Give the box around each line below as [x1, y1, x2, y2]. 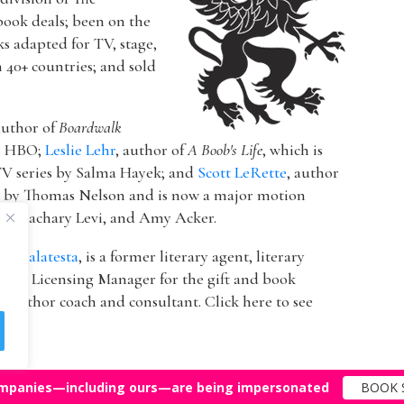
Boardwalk [59, 118, 122, 139]
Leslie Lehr [45, 141, 116, 161]
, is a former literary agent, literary [78, 247, 306, 268]
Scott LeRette [197, 163, 288, 184]
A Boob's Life [188, 141, 263, 161]
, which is [262, 141, 324, 161]
